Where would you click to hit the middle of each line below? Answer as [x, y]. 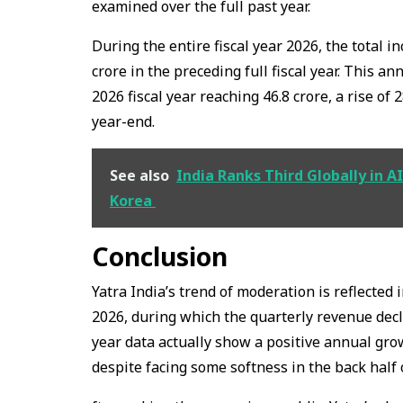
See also [139, 175]
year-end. [123, 121]
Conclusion [160, 256]
